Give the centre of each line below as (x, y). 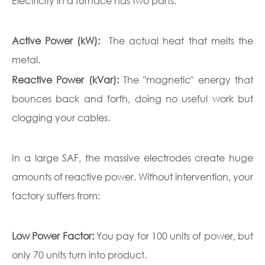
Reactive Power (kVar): (67, 80)
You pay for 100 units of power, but (175, 236)
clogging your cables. (61, 117)
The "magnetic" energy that (188, 80)
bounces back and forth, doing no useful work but (132, 98)
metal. (26, 59)
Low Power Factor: (54, 236)
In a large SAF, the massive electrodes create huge (132, 158)
